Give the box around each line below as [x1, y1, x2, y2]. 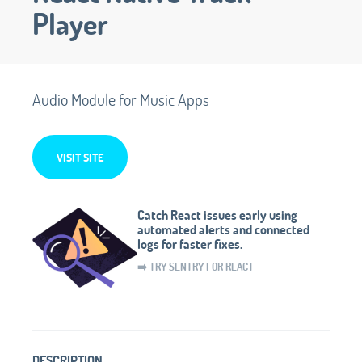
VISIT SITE [57, 149, 103, 165]
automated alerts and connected [137, 220, 309, 238]
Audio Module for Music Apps [32, 88, 209, 110]
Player [32, 4, 108, 42]
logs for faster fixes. [137, 234, 242, 252]
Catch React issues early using [137, 205, 297, 223]
